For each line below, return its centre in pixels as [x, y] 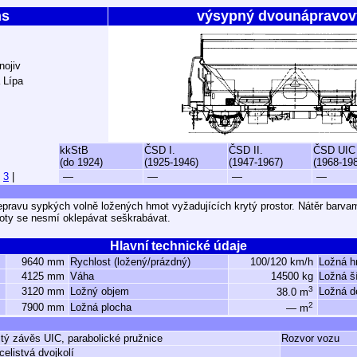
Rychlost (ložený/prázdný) [130, 262]
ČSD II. [246, 150]
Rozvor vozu [310, 338]
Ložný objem [100, 291]
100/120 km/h [283, 262]
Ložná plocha [101, 307]
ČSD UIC [334, 150]
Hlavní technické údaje [178, 246]
